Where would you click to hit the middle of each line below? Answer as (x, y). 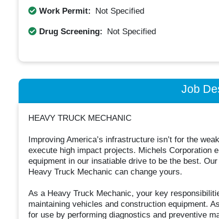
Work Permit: (65, 11)
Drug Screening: (71, 31)
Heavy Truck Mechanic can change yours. (105, 172)
